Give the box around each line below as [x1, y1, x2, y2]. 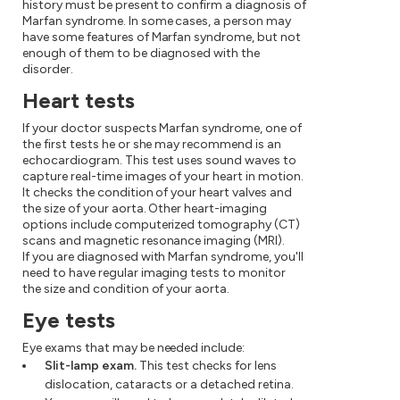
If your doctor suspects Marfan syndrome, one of [22, 121, 303, 137]
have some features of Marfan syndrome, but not [22, 29, 302, 46]
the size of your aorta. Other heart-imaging [22, 201, 268, 217]
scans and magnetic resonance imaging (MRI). [22, 233, 286, 249]
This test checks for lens [137, 358, 277, 374]
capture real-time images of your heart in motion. [22, 169, 304, 185]
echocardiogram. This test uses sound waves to [22, 153, 297, 169]
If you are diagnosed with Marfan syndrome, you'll [22, 249, 304, 265]
